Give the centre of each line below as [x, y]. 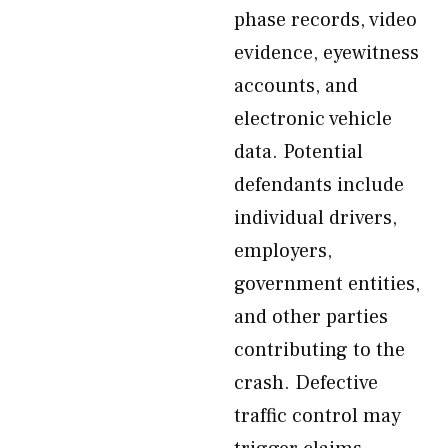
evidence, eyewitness [326, 53]
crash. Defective [306, 383]
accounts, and [296, 86]
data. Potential [298, 152]
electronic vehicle [313, 119]
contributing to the [319, 350]
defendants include [319, 185]
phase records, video [325, 20]
